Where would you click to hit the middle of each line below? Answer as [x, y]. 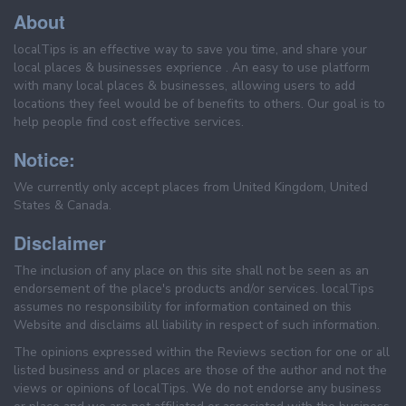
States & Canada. [63, 206]
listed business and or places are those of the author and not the [200, 371]
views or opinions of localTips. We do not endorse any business [198, 389]
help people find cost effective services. [129, 122]
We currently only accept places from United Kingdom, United [191, 188]
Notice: [44, 159]
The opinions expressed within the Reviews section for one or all [202, 353]
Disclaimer [60, 243]
